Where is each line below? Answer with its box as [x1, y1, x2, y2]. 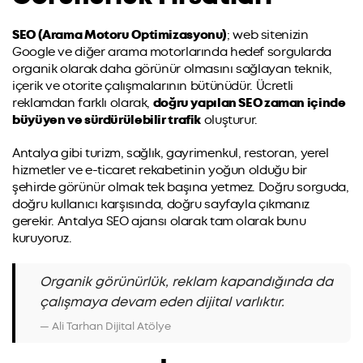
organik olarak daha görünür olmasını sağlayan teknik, [12, 60, 332, 77]
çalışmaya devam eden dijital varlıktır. [40, 293, 284, 310]
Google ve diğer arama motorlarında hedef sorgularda [12, 43, 331, 60]
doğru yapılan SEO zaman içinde [152, 94, 346, 111]
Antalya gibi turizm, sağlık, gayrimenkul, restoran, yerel [12, 144, 329, 161]
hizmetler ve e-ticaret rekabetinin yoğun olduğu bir [12, 161, 307, 178]
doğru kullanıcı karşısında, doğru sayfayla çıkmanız [12, 195, 310, 212]
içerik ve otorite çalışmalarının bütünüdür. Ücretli [12, 77, 293, 94]
